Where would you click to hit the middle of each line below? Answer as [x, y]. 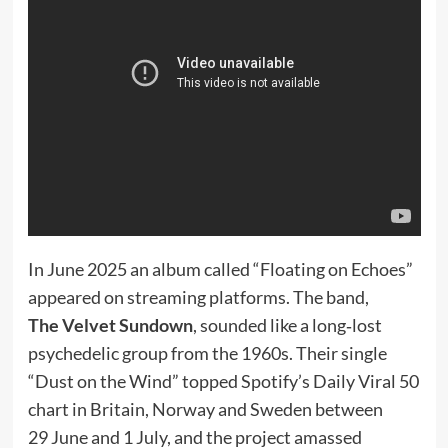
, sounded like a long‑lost [287, 325]
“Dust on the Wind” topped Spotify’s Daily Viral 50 [223, 381]
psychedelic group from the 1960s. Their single [207, 353]
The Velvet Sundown [110, 325]
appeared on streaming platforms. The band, [198, 297]
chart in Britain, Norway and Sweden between [205, 409]
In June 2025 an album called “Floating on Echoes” [220, 269]
